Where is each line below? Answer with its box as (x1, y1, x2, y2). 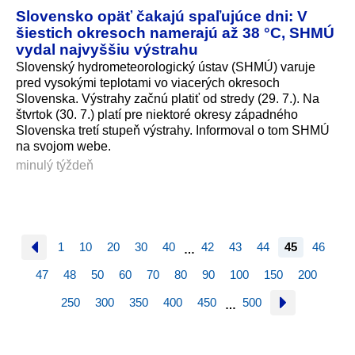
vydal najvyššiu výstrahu (16, 40, 198, 59)
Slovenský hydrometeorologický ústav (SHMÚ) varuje (16, 60, 315, 74)
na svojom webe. (16, 139, 111, 154)
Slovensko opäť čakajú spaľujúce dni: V (16, 7, 307, 25)
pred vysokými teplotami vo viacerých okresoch (16, 76, 280, 90)
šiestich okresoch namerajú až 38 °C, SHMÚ (16, 24, 334, 42)
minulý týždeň (16, 158, 94, 172)
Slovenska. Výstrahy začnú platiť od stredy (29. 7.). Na (16, 92, 319, 106)
